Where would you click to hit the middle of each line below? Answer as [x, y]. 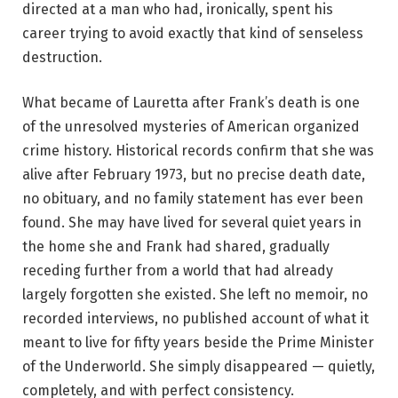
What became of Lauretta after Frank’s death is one [191, 103]
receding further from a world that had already [178, 271]
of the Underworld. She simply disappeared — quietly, [199, 367]
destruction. [62, 57]
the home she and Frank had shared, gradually [176, 247]
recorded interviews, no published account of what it [195, 319]
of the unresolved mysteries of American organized [191, 127]
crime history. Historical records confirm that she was [198, 151]
